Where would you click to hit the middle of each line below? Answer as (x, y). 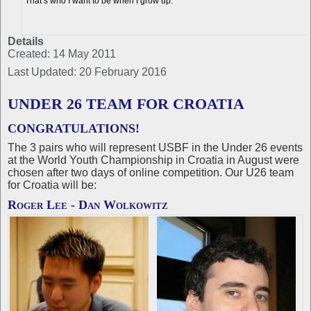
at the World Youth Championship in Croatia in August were (153, 160)
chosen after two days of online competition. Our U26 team (151, 172)
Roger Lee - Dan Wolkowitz (88, 204)
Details (26, 41)
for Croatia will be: (52, 185)
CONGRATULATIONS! (74, 128)
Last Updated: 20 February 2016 (87, 72)
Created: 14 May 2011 (62, 53)
